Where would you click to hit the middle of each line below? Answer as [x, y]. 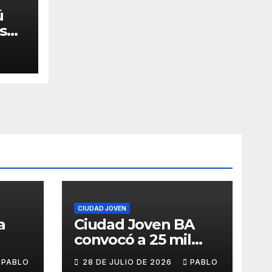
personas [107, 254]
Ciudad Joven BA [134, 224]
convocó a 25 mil [133, 239]
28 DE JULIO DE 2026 [128, 262]
